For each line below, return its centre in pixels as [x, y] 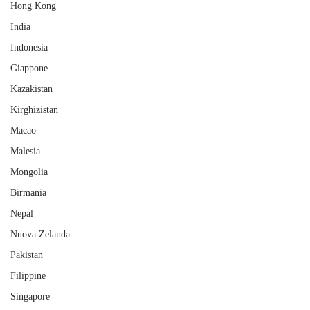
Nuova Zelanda [40, 234]
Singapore [30, 297]
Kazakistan [31, 89]
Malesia [25, 151]
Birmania [28, 193]
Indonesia [29, 47]
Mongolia [29, 172]
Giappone [29, 68]
